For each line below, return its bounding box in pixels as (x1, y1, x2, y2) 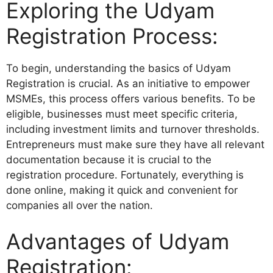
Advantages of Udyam (6, 229, 229, 255)
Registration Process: (6, 23, 218, 49)
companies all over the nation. (6, 199, 153, 211)
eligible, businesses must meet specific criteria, (6, 107, 238, 120)
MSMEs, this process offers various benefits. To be (6, 92, 255, 105)
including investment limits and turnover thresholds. (6, 122, 260, 135)
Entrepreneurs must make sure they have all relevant (6, 138, 264, 151)
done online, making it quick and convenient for (6, 183, 238, 196)
